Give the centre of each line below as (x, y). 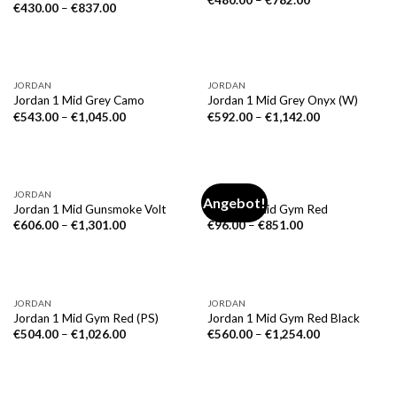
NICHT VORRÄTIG (101, 86)
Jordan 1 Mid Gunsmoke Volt (90, 210)
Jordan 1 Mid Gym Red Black (283, 318)
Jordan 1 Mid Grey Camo (78, 101)
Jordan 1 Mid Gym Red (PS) (86, 318)
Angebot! (235, 203)
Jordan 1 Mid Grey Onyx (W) (282, 101)
